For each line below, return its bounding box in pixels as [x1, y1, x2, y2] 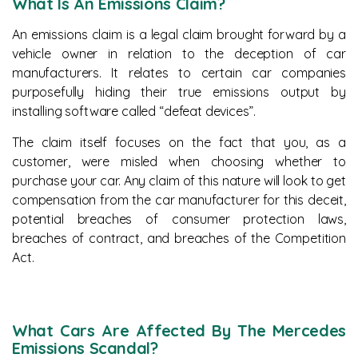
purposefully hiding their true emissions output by [12, 84, 346, 100]
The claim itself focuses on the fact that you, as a [12, 134, 346, 150]
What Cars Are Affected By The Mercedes [12, 320, 346, 340]
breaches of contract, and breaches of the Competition [12, 230, 346, 246]
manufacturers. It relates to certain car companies [12, 65, 346, 81]
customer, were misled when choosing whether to [12, 153, 346, 169]
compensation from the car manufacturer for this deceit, [12, 192, 346, 208]
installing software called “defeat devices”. [12, 103, 256, 119]
